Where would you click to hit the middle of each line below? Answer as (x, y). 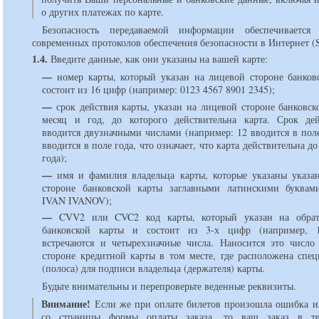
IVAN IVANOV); (77, 200)
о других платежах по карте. (103, 11)
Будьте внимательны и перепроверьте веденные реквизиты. (169, 286)
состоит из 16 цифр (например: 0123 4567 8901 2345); (159, 90)
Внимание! (66, 304)
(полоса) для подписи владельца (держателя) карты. (154, 268)
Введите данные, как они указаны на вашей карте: (158, 59)
